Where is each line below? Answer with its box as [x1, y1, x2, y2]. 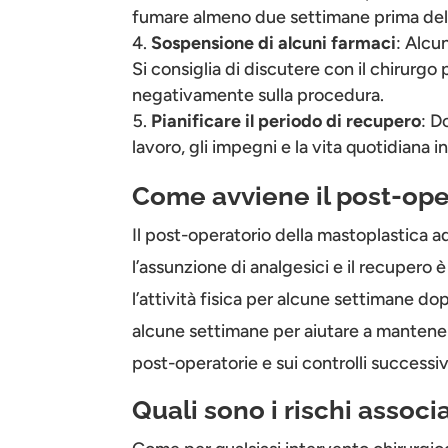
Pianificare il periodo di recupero [151, 109, 421, 132]
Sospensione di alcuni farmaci [151, 31, 396, 54]
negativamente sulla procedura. [132, 83, 384, 106]
